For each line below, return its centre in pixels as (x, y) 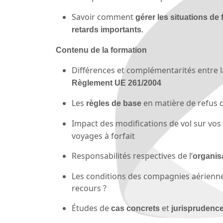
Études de (91, 208)
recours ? (89, 188)
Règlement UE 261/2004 (116, 83)
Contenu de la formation (101, 50)
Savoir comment (104, 17)
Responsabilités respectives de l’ (132, 156)
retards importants (107, 30)
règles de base (114, 104)
